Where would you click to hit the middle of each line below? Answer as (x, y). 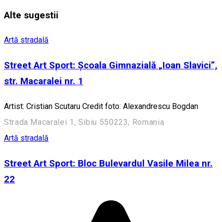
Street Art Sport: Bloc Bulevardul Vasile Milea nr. (108, 163)
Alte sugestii (31, 15)
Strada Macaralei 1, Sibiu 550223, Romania (84, 122)
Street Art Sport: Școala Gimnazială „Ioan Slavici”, (111, 66)
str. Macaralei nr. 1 (44, 82)
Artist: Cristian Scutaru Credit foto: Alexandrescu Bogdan (101, 106)
